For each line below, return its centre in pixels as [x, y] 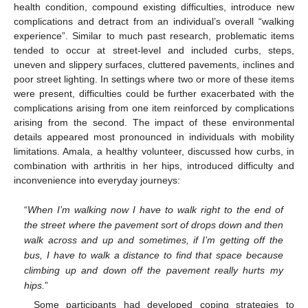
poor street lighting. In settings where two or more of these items [154, 79]
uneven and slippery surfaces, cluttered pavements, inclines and [154, 64]
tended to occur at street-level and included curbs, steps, [154, 50]
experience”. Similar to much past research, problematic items [154, 35]
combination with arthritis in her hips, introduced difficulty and [154, 165]
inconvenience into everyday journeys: [97, 180]
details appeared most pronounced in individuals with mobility [154, 136]
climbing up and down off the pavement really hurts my [154, 271]
